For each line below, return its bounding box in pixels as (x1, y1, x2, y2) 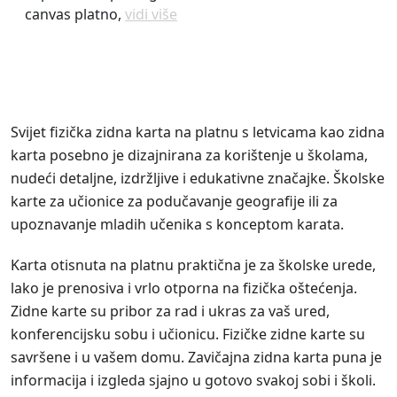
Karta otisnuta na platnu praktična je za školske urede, (11, 255, 376, 276)
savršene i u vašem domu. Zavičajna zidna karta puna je (11, 347, 382, 368)
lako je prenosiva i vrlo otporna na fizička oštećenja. (11, 278, 357, 299)
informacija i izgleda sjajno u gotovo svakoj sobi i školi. (11, 370, 376, 391)
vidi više (125, 4, 177, 25)
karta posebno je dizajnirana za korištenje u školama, (11, 145, 368, 166)
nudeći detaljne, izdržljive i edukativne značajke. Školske (11, 168, 385, 189)
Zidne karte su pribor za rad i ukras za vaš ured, (11, 301, 330, 322)
